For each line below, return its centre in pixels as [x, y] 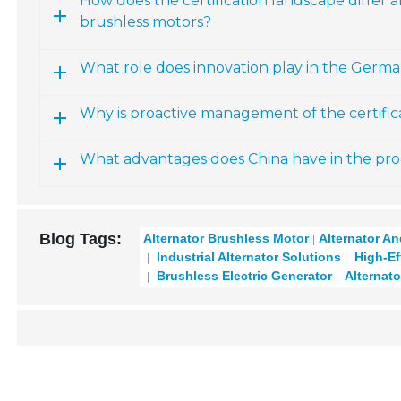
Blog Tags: [81, 239]
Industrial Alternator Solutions [247, 257]
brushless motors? [146, 22]
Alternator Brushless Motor [226, 238]
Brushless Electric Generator [243, 276]
